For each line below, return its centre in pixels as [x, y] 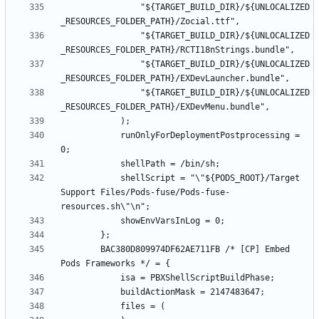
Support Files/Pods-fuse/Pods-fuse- [145, 192]
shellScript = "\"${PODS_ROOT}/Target [90, 178]
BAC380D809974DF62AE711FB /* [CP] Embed [80, 249]
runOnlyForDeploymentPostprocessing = [90, 135]
